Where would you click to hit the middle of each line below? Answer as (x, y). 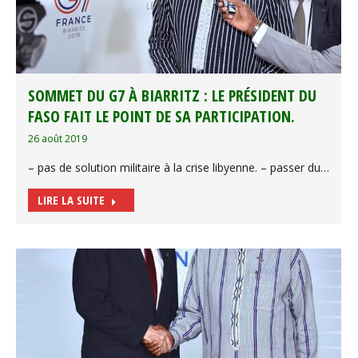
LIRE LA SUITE (71, 200)
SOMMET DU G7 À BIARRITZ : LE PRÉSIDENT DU (172, 96)
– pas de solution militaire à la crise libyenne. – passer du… (179, 168)
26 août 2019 (58, 139)
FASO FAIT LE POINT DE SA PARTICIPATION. (161, 117)
